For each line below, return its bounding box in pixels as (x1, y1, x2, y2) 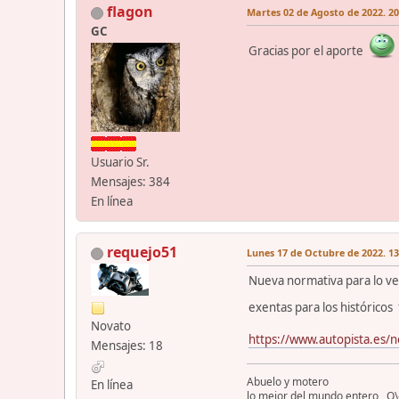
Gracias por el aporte (248, 43, 369, 60)
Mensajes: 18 (91, 338, 163, 354)
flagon (107, 2, 153, 22)
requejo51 (107, 242, 177, 263)
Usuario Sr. (91, 154, 150, 171)
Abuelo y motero (247, 374, 329, 390)
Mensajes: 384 (91, 174, 170, 191)
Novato (91, 318, 131, 335)
